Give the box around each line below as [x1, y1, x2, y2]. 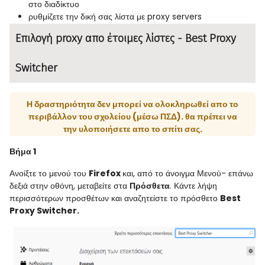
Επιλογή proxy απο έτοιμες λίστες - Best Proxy [15, 31, 236, 45]
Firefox [89, 167, 122, 179]
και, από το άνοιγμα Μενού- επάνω [122, 167, 253, 179]
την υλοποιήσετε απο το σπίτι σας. [63, 122, 202, 135]
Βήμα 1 [9, 145, 36, 157]
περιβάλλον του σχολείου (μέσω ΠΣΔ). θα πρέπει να [28, 110, 237, 122]
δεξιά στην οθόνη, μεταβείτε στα [9, 179, 130, 192]
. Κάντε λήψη [170, 179, 217, 192]
